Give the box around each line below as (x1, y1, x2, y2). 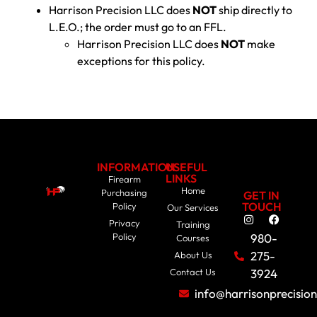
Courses (176, 232, 209, 244)
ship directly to (217, 3, 292, 18)
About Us (173, 249, 212, 261)
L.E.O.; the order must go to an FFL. (49, 20, 226, 35)
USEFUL (166, 160, 207, 175)
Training (175, 219, 210, 231)
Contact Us (170, 266, 216, 278)
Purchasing (101, 187, 147, 199)
